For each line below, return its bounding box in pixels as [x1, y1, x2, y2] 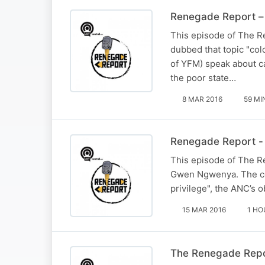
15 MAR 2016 [182, 205, 226, 214]
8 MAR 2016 [182, 94, 222, 104]
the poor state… [170, 72, 236, 83]
